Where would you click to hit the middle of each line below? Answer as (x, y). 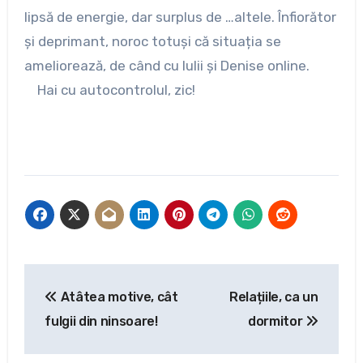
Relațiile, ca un (273, 297)
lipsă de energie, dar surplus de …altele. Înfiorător (180, 17)
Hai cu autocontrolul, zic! (109, 90)
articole (69, 346)
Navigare (80, 279)
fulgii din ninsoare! (101, 322)
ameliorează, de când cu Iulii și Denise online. (167, 66)
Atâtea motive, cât (117, 297)
